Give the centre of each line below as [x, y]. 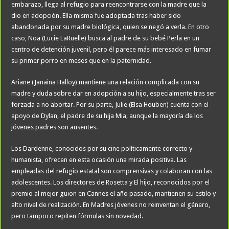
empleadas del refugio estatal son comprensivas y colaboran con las [112, 171]
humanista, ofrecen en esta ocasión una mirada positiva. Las [99, 160]
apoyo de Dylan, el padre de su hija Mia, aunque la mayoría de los [107, 116]
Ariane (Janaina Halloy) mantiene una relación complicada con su [106, 82]
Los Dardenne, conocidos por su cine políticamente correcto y [102, 149]
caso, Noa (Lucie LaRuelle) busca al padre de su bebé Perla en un [106, 38]
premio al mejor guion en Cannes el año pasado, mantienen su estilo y [114, 194]
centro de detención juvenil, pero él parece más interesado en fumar [111, 50]
